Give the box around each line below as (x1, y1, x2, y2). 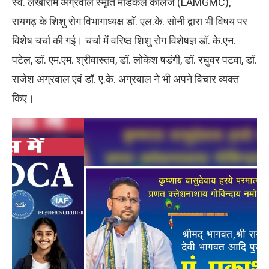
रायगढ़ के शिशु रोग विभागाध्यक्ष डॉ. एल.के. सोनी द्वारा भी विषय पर (12, 15, 247, 28)
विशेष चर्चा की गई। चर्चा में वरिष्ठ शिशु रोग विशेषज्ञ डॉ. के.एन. (12, 34, 236, 47)
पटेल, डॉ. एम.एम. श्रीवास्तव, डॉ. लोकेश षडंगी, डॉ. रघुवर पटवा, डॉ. (12, 53, 257, 67)
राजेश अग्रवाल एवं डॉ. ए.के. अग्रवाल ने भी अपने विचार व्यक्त (12, 73, 239, 86)
